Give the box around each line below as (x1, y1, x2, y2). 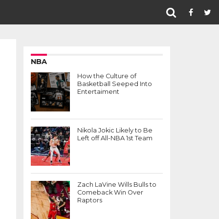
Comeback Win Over (77, 189, 143, 196)
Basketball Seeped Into (77, 80, 152, 88)
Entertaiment (77, 88, 119, 95)
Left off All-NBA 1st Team (77, 134, 153, 142)
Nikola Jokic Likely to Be (77, 127, 153, 134)
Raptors (77, 197, 102, 204)
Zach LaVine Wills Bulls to (77, 181, 156, 188)
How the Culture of (77, 72, 136, 80)
